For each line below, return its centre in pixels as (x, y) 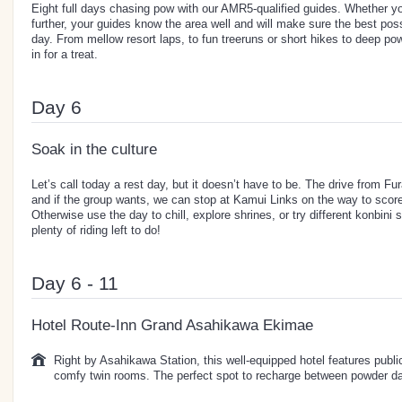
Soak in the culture (94, 149)
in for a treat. (65, 54)
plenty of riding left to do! (96, 230)
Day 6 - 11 (75, 283)
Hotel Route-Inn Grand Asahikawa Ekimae (172, 325)
